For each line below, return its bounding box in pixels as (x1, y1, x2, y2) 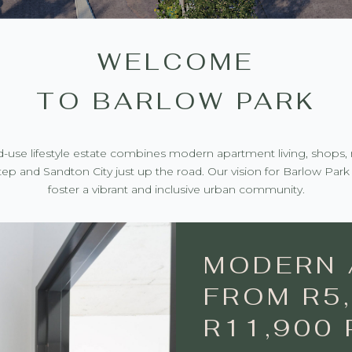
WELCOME (97, 46, 255, 77)
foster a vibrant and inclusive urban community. (47, 182, 305, 196)
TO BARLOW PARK (35, 86, 317, 116)
